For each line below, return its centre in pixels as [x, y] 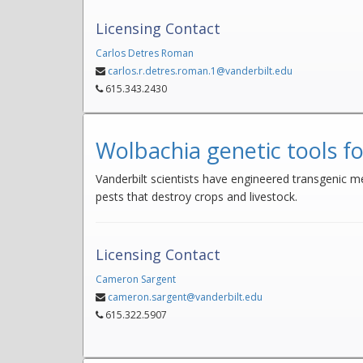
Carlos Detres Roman [145, 53]
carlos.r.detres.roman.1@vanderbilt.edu [200, 71]
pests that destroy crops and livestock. [196, 197]
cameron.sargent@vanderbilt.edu [185, 297]
